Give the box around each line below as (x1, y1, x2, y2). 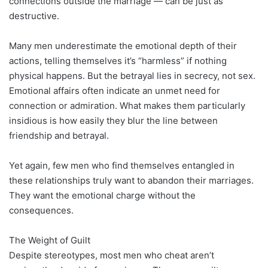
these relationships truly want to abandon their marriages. (9, 174, 254, 186)
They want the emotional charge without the (9, 189, 196, 201)
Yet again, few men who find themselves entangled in (9, 159, 234, 171)
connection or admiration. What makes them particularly (9, 99, 245, 111)
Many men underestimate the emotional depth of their (9, 39, 237, 51)
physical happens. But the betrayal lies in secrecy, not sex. (9, 69, 255, 81)
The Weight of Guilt (9, 234, 90, 246)
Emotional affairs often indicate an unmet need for (9, 84, 220, 96)
